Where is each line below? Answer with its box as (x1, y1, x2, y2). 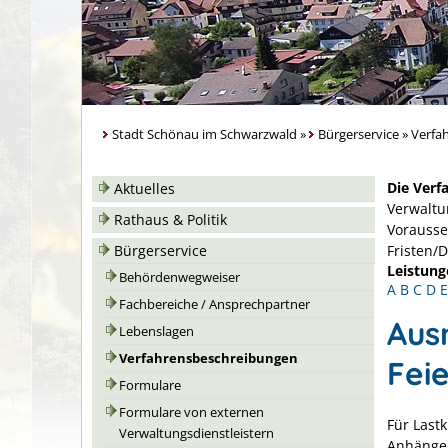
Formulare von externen (119, 404, 264, 421)
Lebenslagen (119, 323, 194, 340)
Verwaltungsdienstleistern (119, 425, 274, 442)
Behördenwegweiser (119, 269, 240, 286)
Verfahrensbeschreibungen (119, 350, 298, 367)
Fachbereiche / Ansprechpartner (119, 296, 310, 313)
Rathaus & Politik (114, 210, 227, 229)
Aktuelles (114, 179, 175, 198)
